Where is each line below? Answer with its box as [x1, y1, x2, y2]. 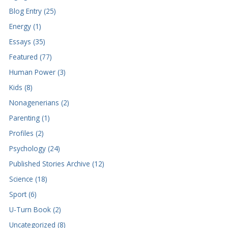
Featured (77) [9, 51, 52, 62]
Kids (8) [9, 82, 33, 92]
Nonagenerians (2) [9, 97, 69, 107]
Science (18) [9, 174, 47, 184]
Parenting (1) [9, 112, 50, 123]
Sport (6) [9, 189, 37, 199]
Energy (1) [9, 21, 41, 31]
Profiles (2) [9, 128, 44, 138]
